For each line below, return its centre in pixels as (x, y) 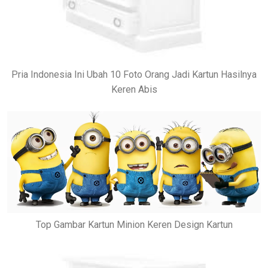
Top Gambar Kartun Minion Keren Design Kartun (134, 224)
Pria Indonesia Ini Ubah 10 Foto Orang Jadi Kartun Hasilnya (134, 75)
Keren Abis (134, 90)
